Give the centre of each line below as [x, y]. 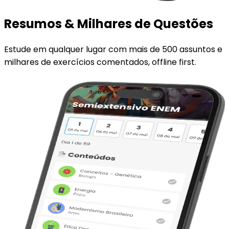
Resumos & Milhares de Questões [109, 24]
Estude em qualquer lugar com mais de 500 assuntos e [113, 50]
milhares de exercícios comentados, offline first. [100, 62]
